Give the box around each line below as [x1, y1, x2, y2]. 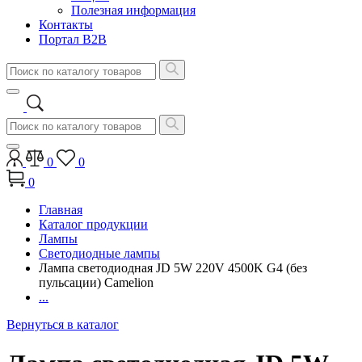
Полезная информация [71, 3, 196, 17]
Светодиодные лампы [39, 246, 160, 260]
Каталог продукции [39, 217, 148, 231]
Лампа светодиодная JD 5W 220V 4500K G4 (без [39, 261, 307, 275]
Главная [39, 203, 82, 217]
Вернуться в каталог [6, 318, 119, 331]
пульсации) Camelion [39, 276, 154, 289]
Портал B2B [39, 32, 107, 46]
